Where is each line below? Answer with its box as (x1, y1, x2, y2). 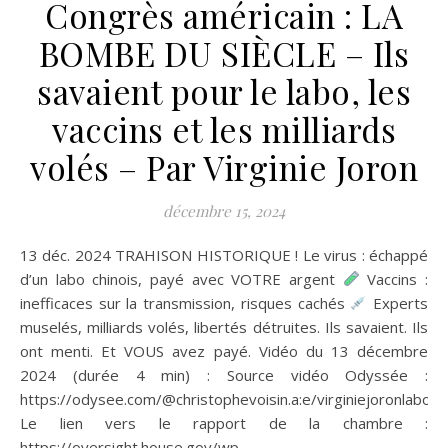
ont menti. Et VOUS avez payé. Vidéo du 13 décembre (20, 340, 428, 361)
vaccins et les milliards (52, 106, 396, 151)
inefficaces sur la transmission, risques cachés (20, 292, 351, 313)
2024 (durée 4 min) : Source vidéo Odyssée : (20, 364, 428, 385)
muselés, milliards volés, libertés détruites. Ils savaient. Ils (20, 316, 428, 337)
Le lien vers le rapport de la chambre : (20, 412, 428, 433)
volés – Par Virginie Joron (30, 144, 418, 189)
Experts (367, 292, 429, 313)
